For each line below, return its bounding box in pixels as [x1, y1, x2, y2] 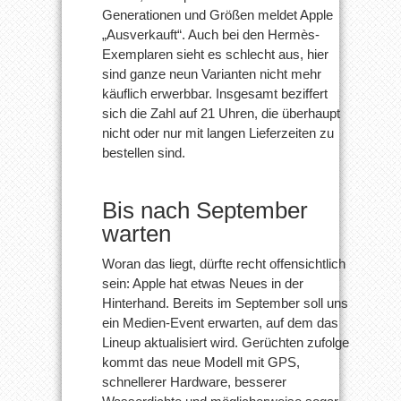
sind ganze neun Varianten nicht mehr [102, 65, 321, 81]
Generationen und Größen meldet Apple [102, 6, 333, 22]
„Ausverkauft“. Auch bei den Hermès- [102, 26, 320, 42]
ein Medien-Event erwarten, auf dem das [102, 314, 338, 330]
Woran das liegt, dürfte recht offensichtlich [102, 255, 346, 271]
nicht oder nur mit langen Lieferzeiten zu [102, 124, 334, 141]
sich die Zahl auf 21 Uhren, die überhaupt [102, 105, 340, 121]
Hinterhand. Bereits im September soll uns [102, 294, 348, 311]
